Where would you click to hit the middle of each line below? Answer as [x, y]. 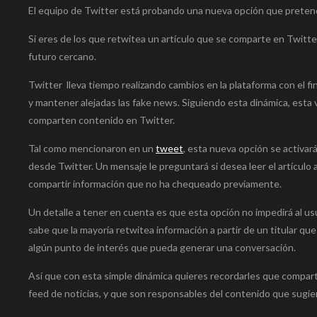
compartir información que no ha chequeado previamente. [155, 183]
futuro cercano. [62, 56]
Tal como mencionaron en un [92, 148]
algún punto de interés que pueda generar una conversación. [162, 247]
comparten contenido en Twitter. [102, 120]
